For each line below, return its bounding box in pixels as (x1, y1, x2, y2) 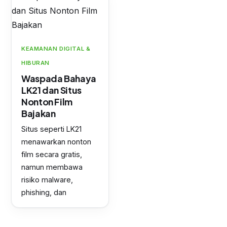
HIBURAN (21, 59, 50, 67)
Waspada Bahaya (21, 72, 96, 85)
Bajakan (21, 107, 56, 120)
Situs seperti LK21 (21, 125, 82, 134)
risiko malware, (21, 175, 73, 184)
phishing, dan (21, 188, 66, 197)
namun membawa (21, 163, 83, 172)
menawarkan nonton (21, 137, 91, 146)
